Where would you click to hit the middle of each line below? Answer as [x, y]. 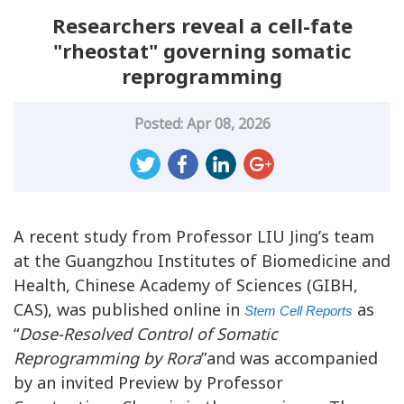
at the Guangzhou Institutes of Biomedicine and [202, 261]
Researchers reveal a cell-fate [202, 26]
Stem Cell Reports [298, 312]
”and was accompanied [289, 358]
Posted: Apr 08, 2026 [202, 124]
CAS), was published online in [129, 310]
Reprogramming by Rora [107, 358]
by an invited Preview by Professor [148, 383]
